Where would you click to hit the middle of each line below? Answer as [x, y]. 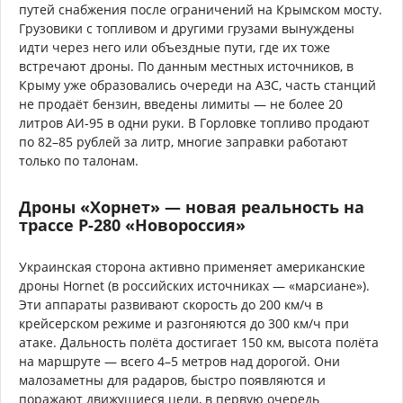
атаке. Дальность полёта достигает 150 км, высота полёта [199, 342]
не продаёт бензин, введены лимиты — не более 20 [181, 103]
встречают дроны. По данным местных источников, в [186, 66]
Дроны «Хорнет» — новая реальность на [192, 206]
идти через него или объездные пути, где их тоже [175, 47]
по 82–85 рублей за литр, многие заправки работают [184, 141]
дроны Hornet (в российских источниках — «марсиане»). [194, 285]
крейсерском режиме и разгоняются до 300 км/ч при [184, 323]
